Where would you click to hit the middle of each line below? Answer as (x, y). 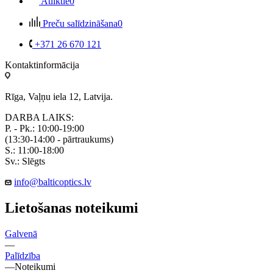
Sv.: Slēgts (25, 161)
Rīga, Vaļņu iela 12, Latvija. (59, 96)
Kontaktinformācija (42, 65)
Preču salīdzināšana (80, 23)
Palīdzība (23, 255)
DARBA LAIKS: (39, 117)
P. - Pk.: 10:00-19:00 (44, 128)
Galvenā (21, 233)
